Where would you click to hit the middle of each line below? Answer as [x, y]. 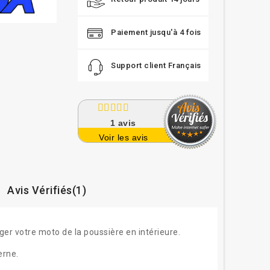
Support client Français [156, 65]
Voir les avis [124, 137]
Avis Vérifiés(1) [47, 190]
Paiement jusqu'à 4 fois [156, 32]
